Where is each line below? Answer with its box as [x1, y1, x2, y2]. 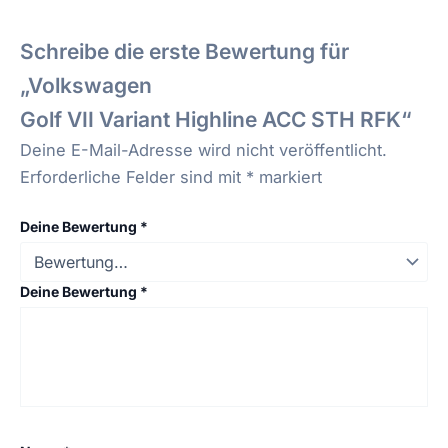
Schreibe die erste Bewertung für [20, 39, 349, 65]
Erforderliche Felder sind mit [20, 167, 246, 188]
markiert [254, 167, 322, 188]
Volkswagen [28, 73, 152, 99]
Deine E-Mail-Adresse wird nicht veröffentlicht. [20, 140, 387, 161]
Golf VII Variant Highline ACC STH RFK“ [20, 107, 412, 133]
